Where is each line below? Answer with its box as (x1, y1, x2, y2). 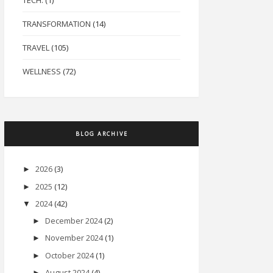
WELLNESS (23, 66, 61, 77)
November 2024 (44, 232, 103, 244)
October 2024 (44, 249, 94, 261)
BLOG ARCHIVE (75, 130, 128, 138)
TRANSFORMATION (23, 18, 91, 30)
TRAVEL (23, 42, 49, 54)
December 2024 (44, 215, 102, 227)
